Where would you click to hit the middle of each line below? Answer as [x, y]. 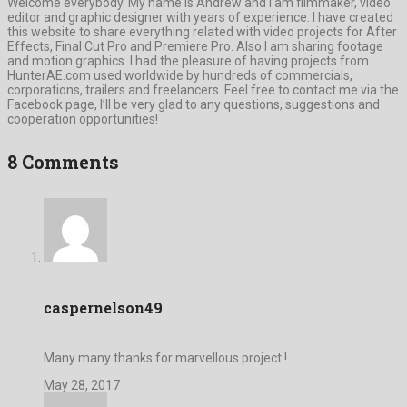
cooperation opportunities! [83, 119]
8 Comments [63, 162]
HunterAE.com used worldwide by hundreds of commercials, [180, 75]
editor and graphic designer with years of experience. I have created [200, 17]
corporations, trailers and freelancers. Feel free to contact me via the [203, 89]
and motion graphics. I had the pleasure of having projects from [188, 60]
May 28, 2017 [82, 386]
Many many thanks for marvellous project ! [165, 358]
